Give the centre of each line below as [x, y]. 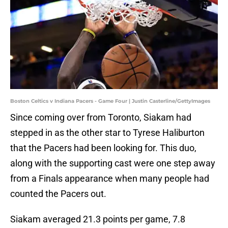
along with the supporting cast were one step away [113, 163]
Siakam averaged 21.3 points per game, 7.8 [98, 219]
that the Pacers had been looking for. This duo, [103, 148]
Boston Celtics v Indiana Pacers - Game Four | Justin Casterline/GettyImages [110, 101]
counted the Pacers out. [58, 194]
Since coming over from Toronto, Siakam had [101, 118]
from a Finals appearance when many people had [110, 179]
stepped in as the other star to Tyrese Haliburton [107, 133]
